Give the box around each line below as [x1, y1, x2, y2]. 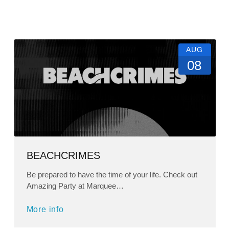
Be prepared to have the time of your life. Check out [26, 170, 197, 179]
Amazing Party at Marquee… [26, 181, 124, 191]
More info [26, 205, 64, 214]
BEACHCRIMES [26, 150, 100, 162]
